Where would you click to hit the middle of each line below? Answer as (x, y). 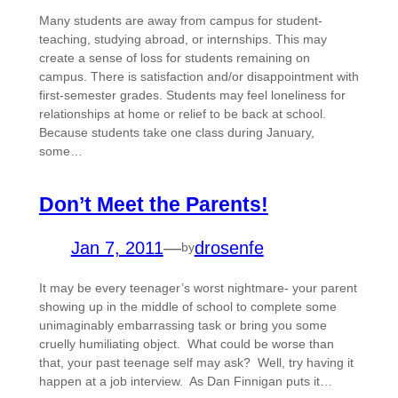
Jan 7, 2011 (117, 247)
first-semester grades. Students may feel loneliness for (192, 96)
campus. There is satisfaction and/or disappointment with (199, 77)
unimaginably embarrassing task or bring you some (183, 325)
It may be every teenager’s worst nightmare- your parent (198, 287)
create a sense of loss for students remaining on (174, 58)
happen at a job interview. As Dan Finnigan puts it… (185, 381)
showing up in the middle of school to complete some (187, 306)
